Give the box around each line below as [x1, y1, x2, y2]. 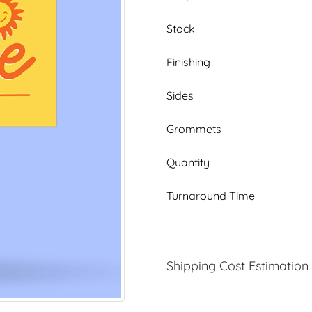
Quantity [166, 155, 210, 169]
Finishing [166, 54, 210, 69]
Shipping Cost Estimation [166, 257, 309, 274]
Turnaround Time [166, 188, 255, 203]
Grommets [166, 121, 221, 136]
